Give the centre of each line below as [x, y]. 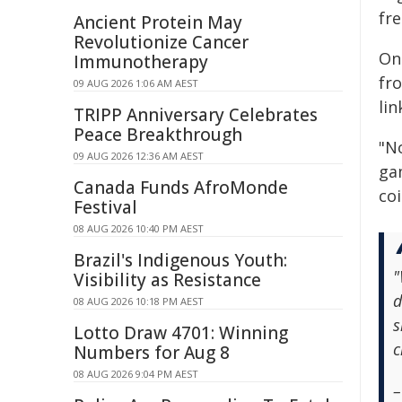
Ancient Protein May [158, 22]
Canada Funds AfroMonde [181, 188]
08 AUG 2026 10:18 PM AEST [139, 301]
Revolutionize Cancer [161, 42]
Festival [105, 207]
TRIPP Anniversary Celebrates [196, 115]
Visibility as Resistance [167, 280]
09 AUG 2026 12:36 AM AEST [139, 156]
